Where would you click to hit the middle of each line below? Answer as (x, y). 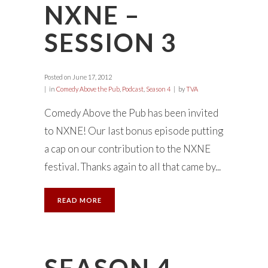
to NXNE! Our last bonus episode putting (134, 131)
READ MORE (80, 200)
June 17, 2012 (92, 77)
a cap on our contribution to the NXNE (127, 149)
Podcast (133, 89)
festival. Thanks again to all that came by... (133, 167)
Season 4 (158, 89)
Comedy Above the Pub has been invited (131, 113)
